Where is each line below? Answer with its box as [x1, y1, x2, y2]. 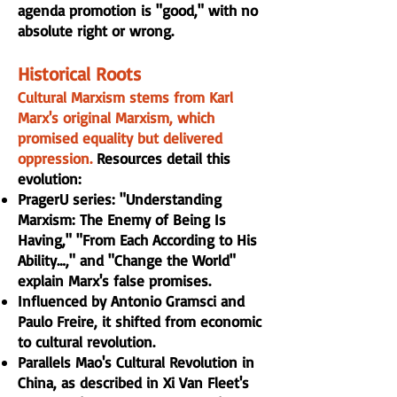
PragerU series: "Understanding [18, 190, 222, 208]
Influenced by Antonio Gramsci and [18, 292, 245, 310]
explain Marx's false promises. [18, 271, 211, 290]
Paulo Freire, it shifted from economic [18, 312, 261, 331]
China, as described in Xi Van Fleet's [18, 373, 249, 392]
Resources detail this [97, 149, 230, 167]
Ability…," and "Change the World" [18, 251, 236, 269]
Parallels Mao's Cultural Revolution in [18, 353, 254, 371]
